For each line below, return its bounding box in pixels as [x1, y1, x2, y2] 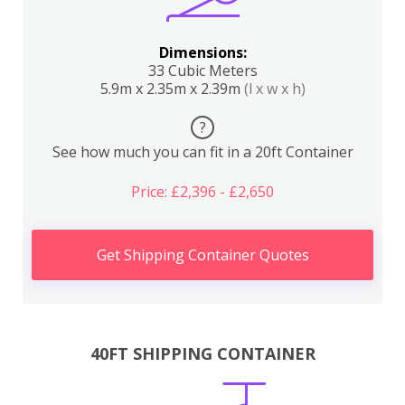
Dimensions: [158, 42, 247, 62]
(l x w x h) [243, 79, 306, 99]
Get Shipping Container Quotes [96, 245, 309, 265]
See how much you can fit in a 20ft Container [52, 142, 353, 162]
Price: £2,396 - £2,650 [131, 182, 274, 202]
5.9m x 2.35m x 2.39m [99, 79, 244, 99]
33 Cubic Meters [147, 61, 258, 80]
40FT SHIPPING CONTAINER [89, 342, 316, 364]
